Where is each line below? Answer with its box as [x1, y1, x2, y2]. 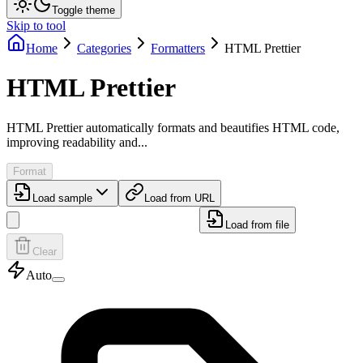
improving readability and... [6, 135, 147, 149]
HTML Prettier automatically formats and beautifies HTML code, [6, 120, 340, 135]
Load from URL [144, 191, 215, 204]
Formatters [151, 41, 205, 55]
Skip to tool [6, 19, 66, 32]
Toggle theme [52, 4, 115, 16]
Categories [77, 41, 131, 55]
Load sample [32, 191, 92, 204]
